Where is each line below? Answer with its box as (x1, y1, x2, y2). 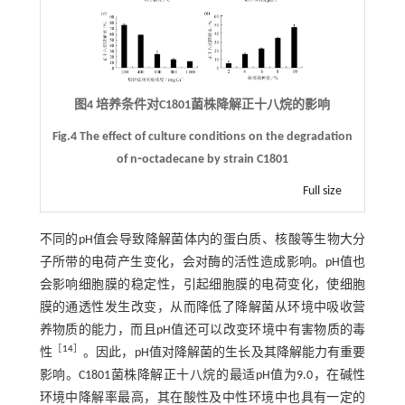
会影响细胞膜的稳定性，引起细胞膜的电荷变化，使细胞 (39, 278, 366, 292)
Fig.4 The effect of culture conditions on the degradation (52, 130, 353, 144)
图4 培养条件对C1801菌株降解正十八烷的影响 (74, 99, 331, 112)
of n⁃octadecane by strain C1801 (116, 153, 288, 166)
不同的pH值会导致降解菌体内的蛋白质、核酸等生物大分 (39, 233, 366, 247)
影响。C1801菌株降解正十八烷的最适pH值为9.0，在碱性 (39, 369, 366, 382)
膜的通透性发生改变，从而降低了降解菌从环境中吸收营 (39, 301, 366, 315)
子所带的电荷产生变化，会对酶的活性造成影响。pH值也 (39, 256, 366, 269)
